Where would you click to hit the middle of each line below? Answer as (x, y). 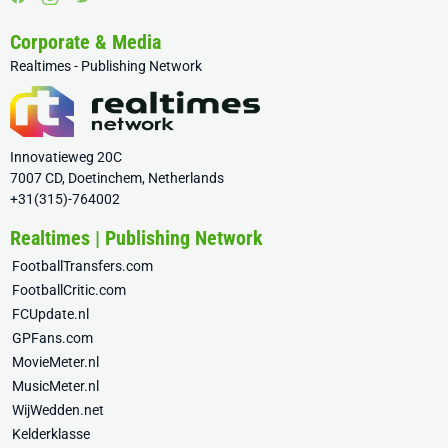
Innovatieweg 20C (66, 157)
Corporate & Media (85, 42)
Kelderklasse (51, 434)
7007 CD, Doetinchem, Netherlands (117, 178)
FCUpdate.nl (50, 314)
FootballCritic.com (69, 290)
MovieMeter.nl (55, 362)
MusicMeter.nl (55, 386)
